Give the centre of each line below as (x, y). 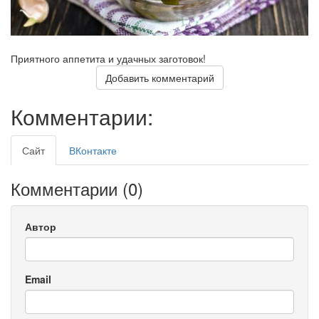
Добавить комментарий (159, 78)
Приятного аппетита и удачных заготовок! (108, 59)
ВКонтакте (93, 151)
